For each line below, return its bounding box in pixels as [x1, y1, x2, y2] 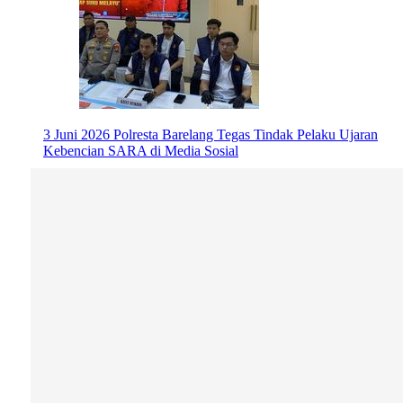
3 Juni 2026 [43, 127, 110, 143]
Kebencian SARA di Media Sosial [43, 143, 238, 159]
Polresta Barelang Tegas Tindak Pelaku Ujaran [113, 127, 378, 143]
